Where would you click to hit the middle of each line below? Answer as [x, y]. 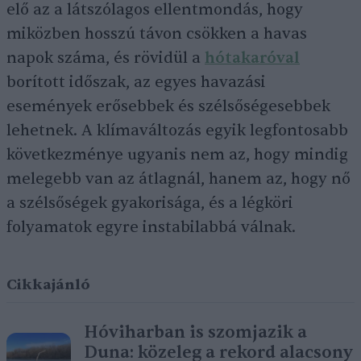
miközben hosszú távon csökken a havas [157, 34]
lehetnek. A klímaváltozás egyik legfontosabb [177, 131]
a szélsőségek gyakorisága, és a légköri [150, 203]
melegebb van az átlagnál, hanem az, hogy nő [178, 179]
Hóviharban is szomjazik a [195, 332]
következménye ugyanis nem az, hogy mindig [177, 155]
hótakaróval [252, 58]
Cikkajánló [48, 285]
